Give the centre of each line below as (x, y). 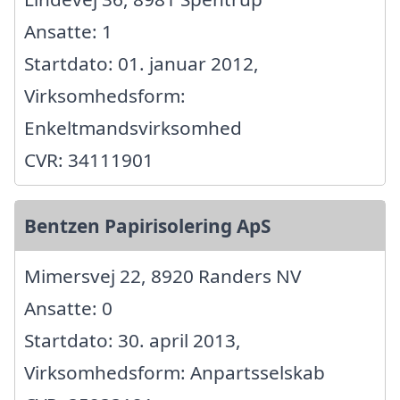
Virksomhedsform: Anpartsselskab (175, 373)
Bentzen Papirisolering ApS (147, 226)
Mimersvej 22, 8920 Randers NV (162, 276)
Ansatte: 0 (68, 308)
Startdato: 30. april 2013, (133, 341)
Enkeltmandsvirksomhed (133, 128)
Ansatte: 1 (68, 32)
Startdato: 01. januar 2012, (142, 64)
